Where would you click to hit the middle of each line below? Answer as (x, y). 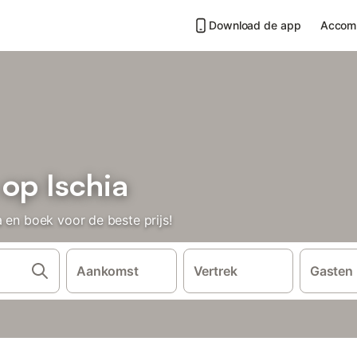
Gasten (331, 271)
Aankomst (108, 271)
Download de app (255, 25)
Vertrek (215, 271)
